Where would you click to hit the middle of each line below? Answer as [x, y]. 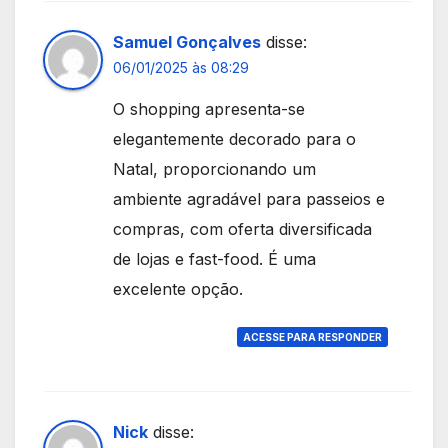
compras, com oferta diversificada [242, 229]
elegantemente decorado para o [234, 139]
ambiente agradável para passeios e [249, 199]
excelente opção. [178, 289]
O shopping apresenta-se [209, 109]
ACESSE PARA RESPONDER [312, 337]
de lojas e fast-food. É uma [214, 259]
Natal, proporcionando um [214, 169]
